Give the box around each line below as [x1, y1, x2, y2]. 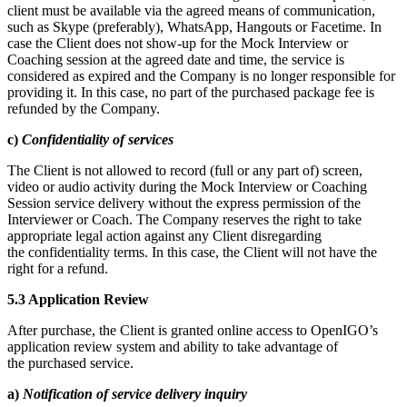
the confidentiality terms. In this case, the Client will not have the [7, 244, 377, 261]
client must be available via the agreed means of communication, [7, 3, 375, 19]
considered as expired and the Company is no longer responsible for [7, 68, 395, 84]
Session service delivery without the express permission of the [7, 195, 361, 212]
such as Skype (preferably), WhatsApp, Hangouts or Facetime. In [7, 19, 382, 35]
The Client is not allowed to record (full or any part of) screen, [7, 163, 362, 179]
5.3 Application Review [7, 292, 149, 308]
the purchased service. [7, 355, 134, 372]
